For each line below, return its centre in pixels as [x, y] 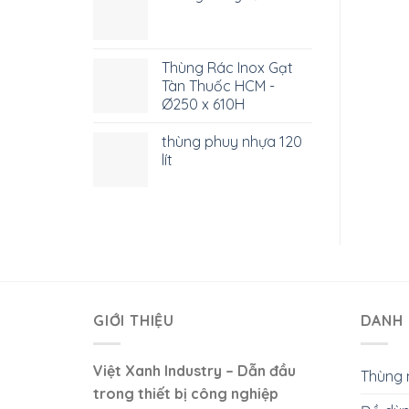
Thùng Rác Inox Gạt [227, 68]
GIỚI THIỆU [134, 321]
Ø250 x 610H [203, 105]
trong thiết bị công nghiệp [186, 393]
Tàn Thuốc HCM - [218, 86]
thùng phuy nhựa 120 [232, 142]
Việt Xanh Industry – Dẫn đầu [194, 370]
